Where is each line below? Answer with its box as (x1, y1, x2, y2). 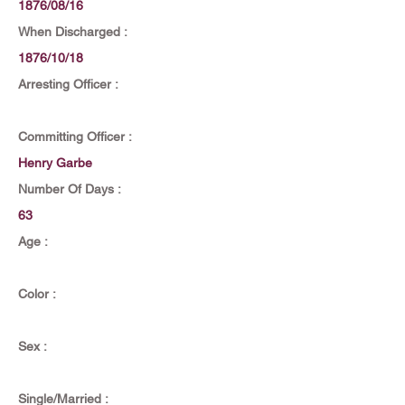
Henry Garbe (18, 155, 92, 170)
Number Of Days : (18, 182, 121, 196)
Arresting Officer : (18, 77, 118, 91)
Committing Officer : (18, 129, 132, 144)
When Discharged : (18, 24, 127, 39)
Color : (18, 287, 56, 301)
